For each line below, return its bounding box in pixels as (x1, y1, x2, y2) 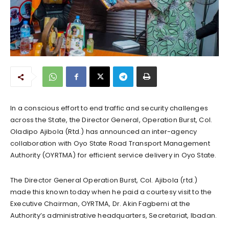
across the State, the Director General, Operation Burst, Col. (10, 114, 213, 125)
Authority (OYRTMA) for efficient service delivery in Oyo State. (10, 150, 217, 160)
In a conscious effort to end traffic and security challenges (10, 103, 209, 113)
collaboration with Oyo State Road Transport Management (10, 138, 210, 148)
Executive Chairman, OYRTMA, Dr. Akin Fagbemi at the (10, 198, 191, 209)
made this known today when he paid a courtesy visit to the (10, 187, 212, 197)
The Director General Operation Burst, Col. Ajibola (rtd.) (10, 175, 198, 185)
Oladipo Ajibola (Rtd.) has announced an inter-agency (10, 126, 197, 136)
